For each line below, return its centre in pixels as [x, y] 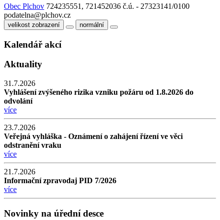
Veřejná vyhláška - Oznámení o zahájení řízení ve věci [93, 137]
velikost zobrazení [34, 25]
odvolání [18, 101]
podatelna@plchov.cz [37, 15]
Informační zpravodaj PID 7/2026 [60, 181]
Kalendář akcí [33, 44]
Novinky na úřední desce [54, 213]
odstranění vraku [33, 145]
